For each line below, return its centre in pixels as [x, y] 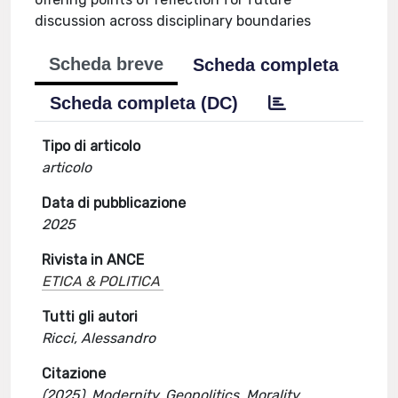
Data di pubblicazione [114, 203]
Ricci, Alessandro [99, 338]
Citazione [74, 374]
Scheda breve [107, 64]
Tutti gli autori [90, 317]
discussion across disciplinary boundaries [173, 21]
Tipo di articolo [92, 146]
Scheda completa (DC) [144, 103]
